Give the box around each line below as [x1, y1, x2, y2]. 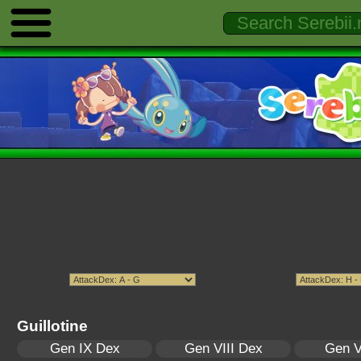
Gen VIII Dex [184, 341, 263, 356]
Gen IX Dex [49, 341, 120, 356]
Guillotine [17, 317, 88, 334]
